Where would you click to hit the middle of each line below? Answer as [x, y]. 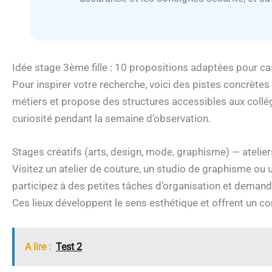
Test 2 [69, 247]
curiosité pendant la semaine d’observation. [111, 118]
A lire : [38, 247]
